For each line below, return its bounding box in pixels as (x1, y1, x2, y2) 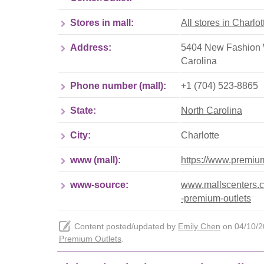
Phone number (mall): (70, 80, 166, 91)
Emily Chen (178, 222, 220, 231)
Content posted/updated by (74, 222, 178, 231)
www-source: (70, 179, 128, 190)
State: (70, 105, 96, 115)
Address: (70, 42, 111, 52)
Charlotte (181, 130, 219, 140)
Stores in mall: (70, 17, 134, 28)
